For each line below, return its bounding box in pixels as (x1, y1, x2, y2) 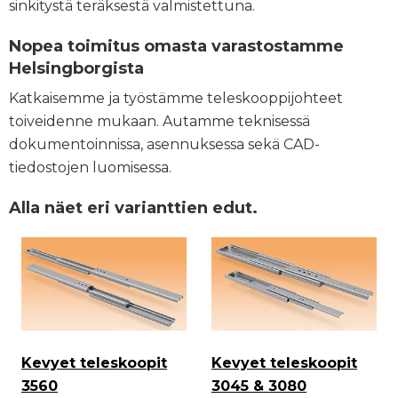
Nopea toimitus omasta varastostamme (9, 36, 344, 57)
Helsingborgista (9, 59, 144, 79)
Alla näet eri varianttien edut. (9, 198, 258, 219)
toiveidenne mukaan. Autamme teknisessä (9, 113, 310, 131)
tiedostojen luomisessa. (9, 159, 171, 177)
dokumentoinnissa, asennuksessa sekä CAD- (9, 136, 320, 154)
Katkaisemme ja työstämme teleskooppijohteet (9, 90, 343, 107)
